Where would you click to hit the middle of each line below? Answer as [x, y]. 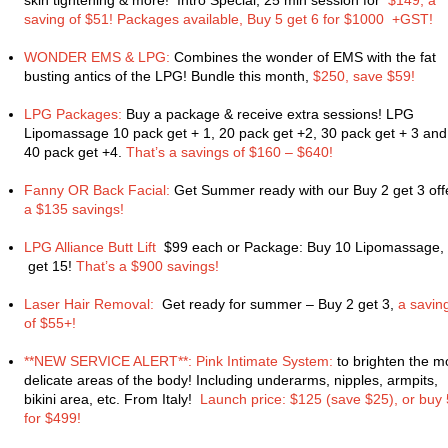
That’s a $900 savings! [147, 266]
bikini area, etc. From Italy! [112, 399]
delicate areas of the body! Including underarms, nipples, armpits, [231, 380]
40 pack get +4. [75, 152]
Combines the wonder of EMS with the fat [303, 57]
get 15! [50, 266]
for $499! [54, 418]
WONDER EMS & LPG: [97, 57]
